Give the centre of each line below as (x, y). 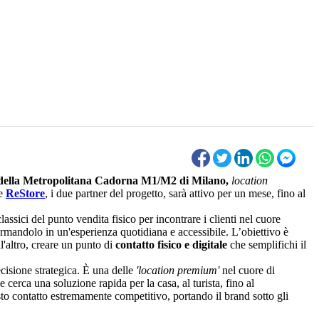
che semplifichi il (267, 245)
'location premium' (178, 271)
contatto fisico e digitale (171, 245)
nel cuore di (247, 271)
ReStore (25, 194)
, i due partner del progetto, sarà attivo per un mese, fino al (175, 194)
